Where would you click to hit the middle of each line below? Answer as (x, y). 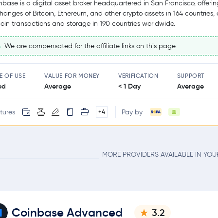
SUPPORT (191, 76)
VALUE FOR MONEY (72, 76)
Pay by (132, 112)
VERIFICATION (138, 76)
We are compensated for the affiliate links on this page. (90, 46)
